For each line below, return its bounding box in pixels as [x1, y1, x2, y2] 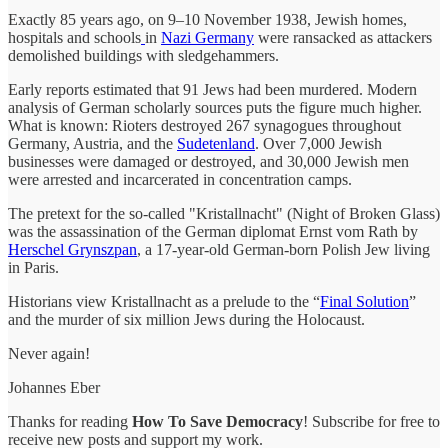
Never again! [8, 344, 90, 362]
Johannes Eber [8, 378, 100, 396]
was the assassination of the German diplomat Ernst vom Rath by [8, 222, 418, 240]
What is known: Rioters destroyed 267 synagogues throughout [8, 116, 401, 134]
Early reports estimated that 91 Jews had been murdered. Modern [8, 80, 417, 98]
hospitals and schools [8, 28, 141, 46]
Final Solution [320, 292, 409, 310]
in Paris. [8, 258, 59, 276]
